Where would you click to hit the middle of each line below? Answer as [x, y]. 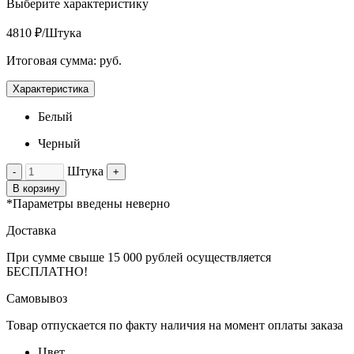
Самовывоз [37, 298]
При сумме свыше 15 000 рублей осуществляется [139, 257]
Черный [59, 143]
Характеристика [51, 88]
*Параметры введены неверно [88, 203]
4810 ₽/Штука [44, 32]
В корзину [36, 188]
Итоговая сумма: [53, 60]
